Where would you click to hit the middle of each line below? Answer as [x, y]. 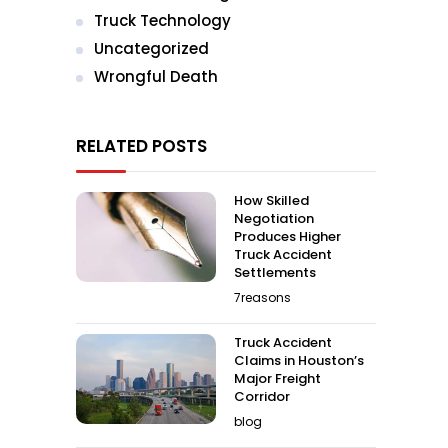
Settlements [275, 272]
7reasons [262, 297]
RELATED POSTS [141, 146]
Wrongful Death [156, 76]
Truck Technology [162, 20]
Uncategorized [151, 48]
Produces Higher [287, 236]
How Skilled [271, 200]
